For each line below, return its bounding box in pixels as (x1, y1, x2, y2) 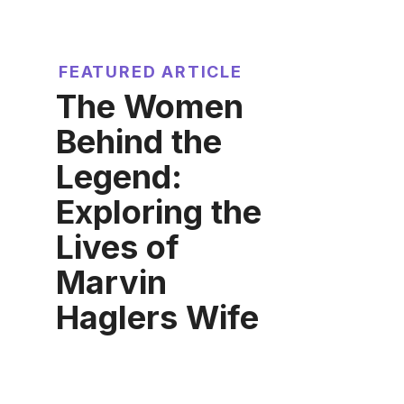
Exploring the (56, 192, 262, 233)
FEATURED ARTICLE (59, 62, 243, 82)
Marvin (56, 262, 167, 303)
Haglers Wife (56, 298, 259, 338)
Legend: (56, 157, 182, 197)
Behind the (56, 122, 222, 162)
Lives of (56, 227, 179, 268)
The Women (56, 87, 243, 127)
